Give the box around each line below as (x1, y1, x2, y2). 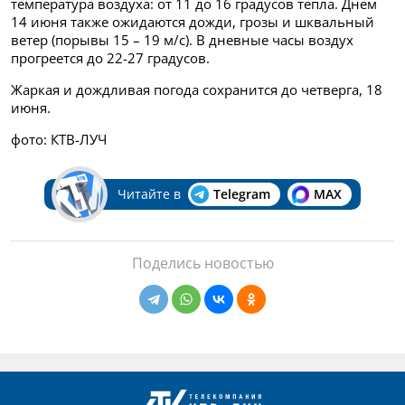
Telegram (212, 185, 270, 203)
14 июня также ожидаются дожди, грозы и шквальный (11, 13, 374, 32)
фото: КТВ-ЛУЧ (11, 130, 107, 149)
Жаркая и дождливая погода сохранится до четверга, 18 (11, 80, 382, 99)
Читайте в (117, 185, 181, 203)
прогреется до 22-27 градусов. (11, 49, 210, 68)
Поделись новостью (131, 253, 274, 274)
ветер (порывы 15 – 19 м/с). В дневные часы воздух (11, 31, 353, 50)
